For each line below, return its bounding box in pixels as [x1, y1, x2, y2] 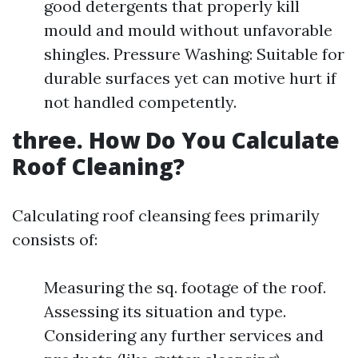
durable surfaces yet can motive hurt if [44, 68, 336, 88]
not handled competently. [44, 92, 237, 112]
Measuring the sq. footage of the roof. [44, 277, 326, 297]
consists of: [12, 229, 97, 249]
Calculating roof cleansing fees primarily [12, 205, 320, 225]
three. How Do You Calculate [12, 125, 340, 155]
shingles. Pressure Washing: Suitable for [44, 44, 344, 64]
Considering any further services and [44, 325, 324, 345]
